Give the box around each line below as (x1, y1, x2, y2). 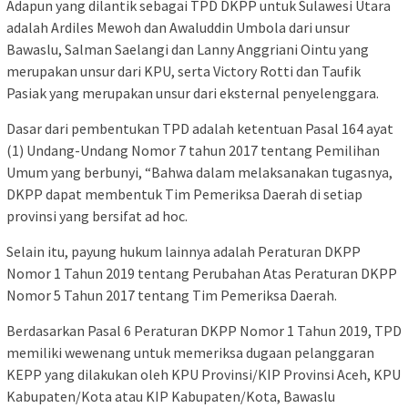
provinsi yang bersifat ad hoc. (6, 206, 188, 225)
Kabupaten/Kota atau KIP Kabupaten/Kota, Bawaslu (6, 386, 335, 405)
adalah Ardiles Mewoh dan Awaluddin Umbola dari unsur (6, 17, 350, 36)
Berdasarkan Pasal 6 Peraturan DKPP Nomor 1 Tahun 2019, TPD (6, 321, 402, 340)
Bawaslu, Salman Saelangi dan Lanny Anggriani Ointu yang (6, 39, 369, 58)
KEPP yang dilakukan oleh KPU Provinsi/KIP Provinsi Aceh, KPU (6, 364, 401, 383)
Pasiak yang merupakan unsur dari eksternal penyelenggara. (6, 83, 379, 102)
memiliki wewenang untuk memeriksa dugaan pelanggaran (6, 342, 374, 362)
